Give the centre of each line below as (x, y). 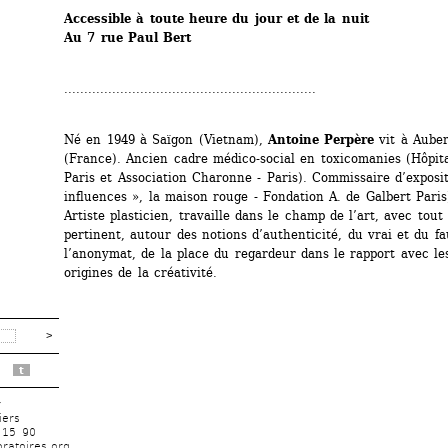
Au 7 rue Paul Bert (128, 37)
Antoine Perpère (321, 139)
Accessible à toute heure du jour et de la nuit (216, 18)
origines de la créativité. (140, 272)
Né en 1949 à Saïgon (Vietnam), (166, 139)
